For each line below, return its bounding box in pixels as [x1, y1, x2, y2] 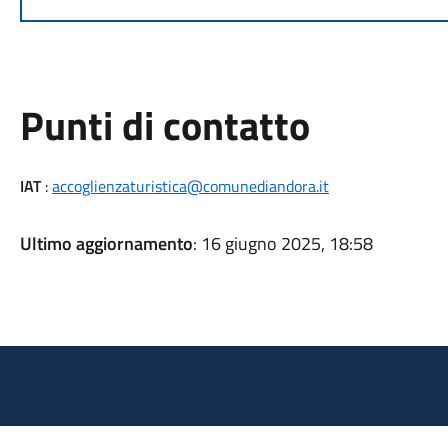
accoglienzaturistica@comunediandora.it [51, 174, 329, 198]
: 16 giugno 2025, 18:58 [192, 230, 373, 257]
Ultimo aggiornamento [19, 230, 193, 257]
